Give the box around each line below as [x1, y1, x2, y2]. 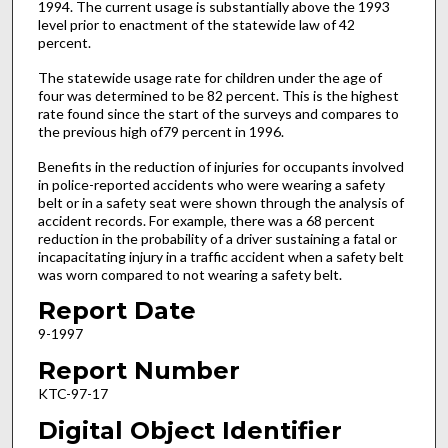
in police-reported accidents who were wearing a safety [37, 175, 385, 193]
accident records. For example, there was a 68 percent [37, 211, 375, 229]
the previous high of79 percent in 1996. [37, 123, 284, 141]
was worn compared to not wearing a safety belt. [37, 265, 342, 283]
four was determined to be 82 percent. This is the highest [37, 87, 399, 105]
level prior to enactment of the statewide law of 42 [37, 16, 355, 34]
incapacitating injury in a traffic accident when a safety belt [37, 247, 404, 265]
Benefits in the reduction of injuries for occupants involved [37, 157, 404, 175]
